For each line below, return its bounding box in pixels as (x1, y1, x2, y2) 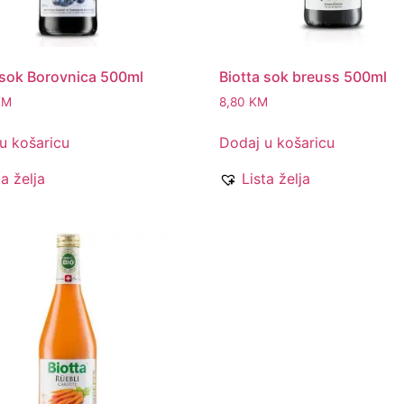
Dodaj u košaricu (219, 133, 335, 152)
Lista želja (242, 170, 311, 188)
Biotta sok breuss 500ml (219, 68, 388, 87)
